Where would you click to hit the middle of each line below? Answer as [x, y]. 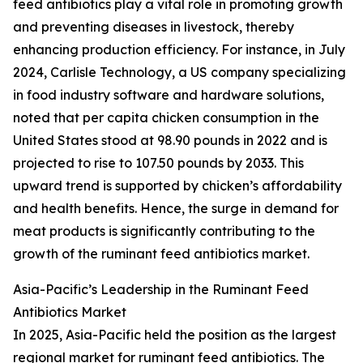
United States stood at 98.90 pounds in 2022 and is [170, 141]
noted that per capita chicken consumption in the [166, 118]
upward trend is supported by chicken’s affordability [177, 186]
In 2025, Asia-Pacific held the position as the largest [175, 335]
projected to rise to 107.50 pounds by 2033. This [158, 163]
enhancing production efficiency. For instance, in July [179, 50]
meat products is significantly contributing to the [164, 231]
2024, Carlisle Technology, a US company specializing [179, 73]
